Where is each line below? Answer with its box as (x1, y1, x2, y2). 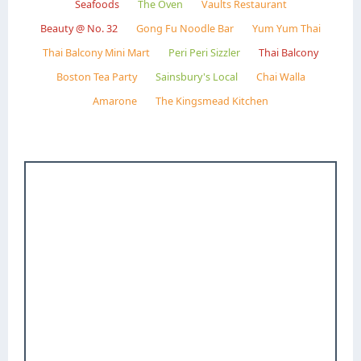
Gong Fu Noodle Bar (136, 21, 234, 35)
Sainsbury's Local (155, 69, 238, 84)
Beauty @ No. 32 (40, 21, 118, 35)
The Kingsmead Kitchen (156, 93, 268, 108)
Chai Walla (255, 69, 305, 84)
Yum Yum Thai (252, 21, 321, 35)
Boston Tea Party (56, 69, 137, 84)
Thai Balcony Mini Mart (43, 45, 150, 60)
